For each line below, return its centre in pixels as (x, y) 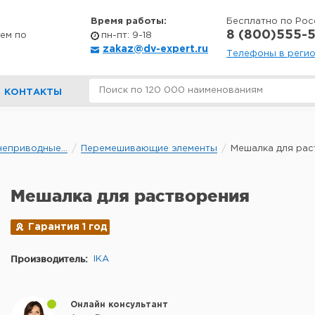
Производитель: (49, 259)
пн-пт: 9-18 (127, 36)
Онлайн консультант (119, 305)
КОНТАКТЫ (33, 92)
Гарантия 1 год (68, 227)
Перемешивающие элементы (149, 149)
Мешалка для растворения (130, 196)
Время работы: (129, 21)
